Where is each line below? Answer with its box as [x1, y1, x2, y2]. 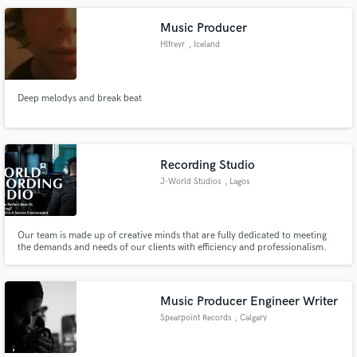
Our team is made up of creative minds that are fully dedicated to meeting [17, 229, 327, 241]
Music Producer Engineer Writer [160, 294, 339, 310]
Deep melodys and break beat [17, 92, 142, 105]
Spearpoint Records [160, 313, 232, 324]
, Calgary [234, 313, 267, 324]
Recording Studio [160, 157, 256, 173]
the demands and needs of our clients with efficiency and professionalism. [17, 241, 327, 253]
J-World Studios [160, 176, 222, 186]
